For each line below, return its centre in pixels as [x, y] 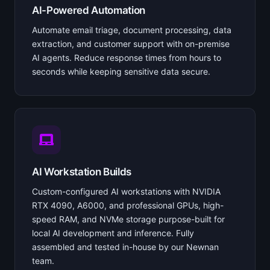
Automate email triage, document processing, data [132, 30]
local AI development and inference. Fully [113, 233]
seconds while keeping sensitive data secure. [121, 71]
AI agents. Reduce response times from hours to [127, 57]
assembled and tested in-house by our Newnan [125, 246]
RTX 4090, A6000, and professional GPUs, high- [128, 205]
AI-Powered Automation [89, 10]
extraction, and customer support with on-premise [131, 43]
